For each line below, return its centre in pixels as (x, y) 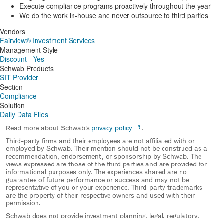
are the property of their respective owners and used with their (100, 195)
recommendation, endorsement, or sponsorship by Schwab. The (104, 156)
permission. (23, 203)
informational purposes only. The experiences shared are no (96, 172)
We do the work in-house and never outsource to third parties (114, 15)
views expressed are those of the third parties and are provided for (106, 164)
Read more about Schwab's (49, 128)
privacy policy (112, 128)
